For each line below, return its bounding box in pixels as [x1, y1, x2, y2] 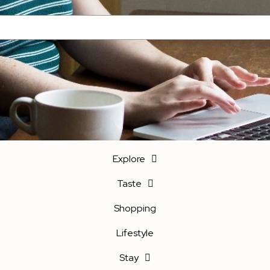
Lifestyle [116, 227, 154, 239]
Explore [113, 152, 145, 165]
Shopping [114, 202, 156, 215]
